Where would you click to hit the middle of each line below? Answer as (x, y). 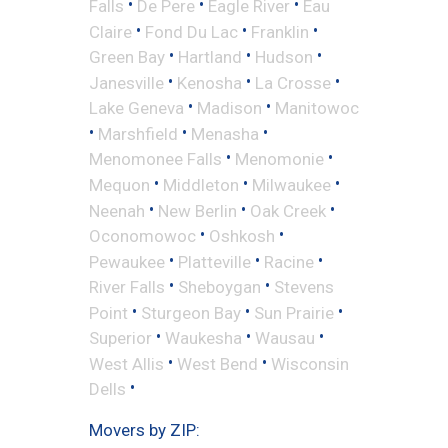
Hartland (210, 56)
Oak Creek (288, 210)
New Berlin (197, 210)
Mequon (119, 184)
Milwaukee (291, 184)
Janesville (126, 82)
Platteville (214, 261)
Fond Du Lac (191, 31)
